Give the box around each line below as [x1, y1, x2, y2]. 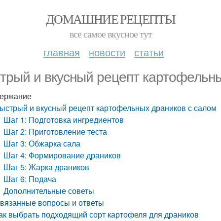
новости [89, 45, 125, 59]
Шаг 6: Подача [3, 173, 57, 184]
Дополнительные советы [3, 185, 95, 196]
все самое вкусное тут [69, 27, 152, 40]
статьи [134, 45, 164, 59]
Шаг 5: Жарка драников [3, 161, 90, 173]
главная [43, 45, 80, 59]
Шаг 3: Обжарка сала [3, 138, 81, 149]
